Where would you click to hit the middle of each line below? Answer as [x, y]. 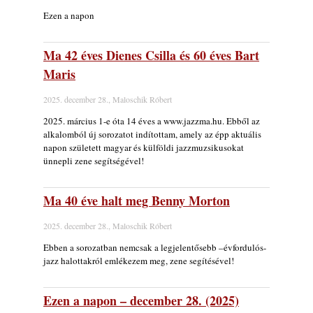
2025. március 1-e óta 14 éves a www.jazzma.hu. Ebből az [152, 121]
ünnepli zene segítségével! [94, 161]
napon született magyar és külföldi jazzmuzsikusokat [144, 147]
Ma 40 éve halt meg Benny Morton [137, 201]
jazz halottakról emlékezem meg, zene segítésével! [139, 261]
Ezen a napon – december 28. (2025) [141, 300]
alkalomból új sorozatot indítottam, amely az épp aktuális [152, 134]
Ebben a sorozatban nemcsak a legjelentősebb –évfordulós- [155, 247]
